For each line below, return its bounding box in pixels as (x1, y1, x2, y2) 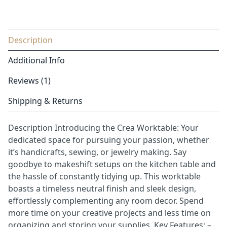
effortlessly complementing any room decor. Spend (8, 195, 204, 206)
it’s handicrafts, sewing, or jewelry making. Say (8, 146, 186, 158)
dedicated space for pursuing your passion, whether (8, 134, 209, 145)
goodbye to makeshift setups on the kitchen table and (8, 158, 216, 170)
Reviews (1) (8, 74, 51, 86)
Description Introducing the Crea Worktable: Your (8, 122, 199, 133)
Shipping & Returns (8, 95, 83, 106)
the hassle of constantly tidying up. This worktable (8, 170, 201, 182)
